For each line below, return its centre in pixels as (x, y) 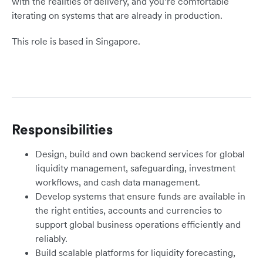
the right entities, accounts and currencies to (129, 210)
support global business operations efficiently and (138, 225)
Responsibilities (62, 130)
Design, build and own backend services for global (140, 154)
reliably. (51, 239)
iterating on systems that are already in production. (117, 16)
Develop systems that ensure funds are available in (140, 196)
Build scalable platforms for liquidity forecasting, (135, 253)
